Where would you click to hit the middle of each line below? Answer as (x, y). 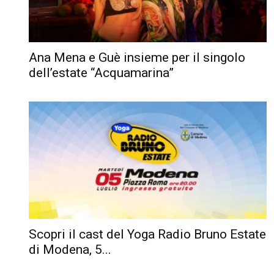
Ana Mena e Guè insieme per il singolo (137, 58)
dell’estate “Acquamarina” (101, 73)
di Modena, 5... (70, 250)
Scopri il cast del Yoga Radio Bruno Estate (147, 235)
